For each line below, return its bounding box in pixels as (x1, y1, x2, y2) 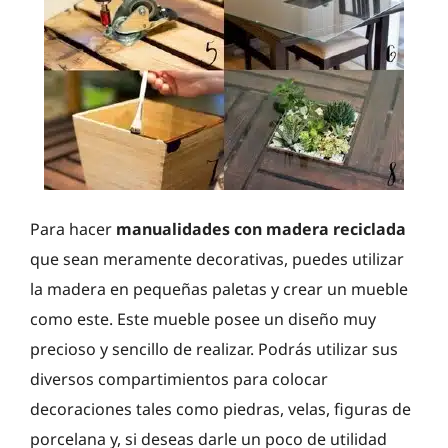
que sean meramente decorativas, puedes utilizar (30, 247, 404, 270)
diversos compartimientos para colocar (30, 367, 328, 390)
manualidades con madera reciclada (116, 217, 406, 240)
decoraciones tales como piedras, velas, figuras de (30, 397, 411, 420)
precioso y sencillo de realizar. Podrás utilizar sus (30, 337, 398, 360)
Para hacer (30, 217, 116, 240)
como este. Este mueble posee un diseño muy (30, 307, 376, 330)
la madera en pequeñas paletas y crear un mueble (30, 277, 408, 300)
